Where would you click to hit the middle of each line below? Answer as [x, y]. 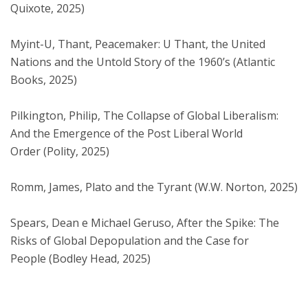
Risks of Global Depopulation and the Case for [130, 241]
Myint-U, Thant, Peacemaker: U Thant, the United [138, 44]
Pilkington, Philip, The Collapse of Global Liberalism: [144, 116]
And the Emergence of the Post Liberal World [126, 134]
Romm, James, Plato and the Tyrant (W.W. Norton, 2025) [154, 187]
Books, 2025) [44, 80]
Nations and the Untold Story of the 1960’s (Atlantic [143, 62]
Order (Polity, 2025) [60, 152]
